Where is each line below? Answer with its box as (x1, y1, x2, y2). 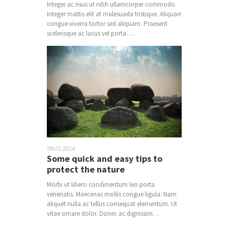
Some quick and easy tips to (46, 152, 162, 164)
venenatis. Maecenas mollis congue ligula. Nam (46, 189, 177, 198)
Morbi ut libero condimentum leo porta (46, 180, 155, 189)
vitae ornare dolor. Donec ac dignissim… (46, 209, 159, 218)
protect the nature (46, 163, 125, 175)
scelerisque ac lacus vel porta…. (46, 28, 134, 38)
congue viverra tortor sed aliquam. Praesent (46, 19, 167, 28)
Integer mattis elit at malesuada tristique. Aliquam (46, 9, 183, 18)
